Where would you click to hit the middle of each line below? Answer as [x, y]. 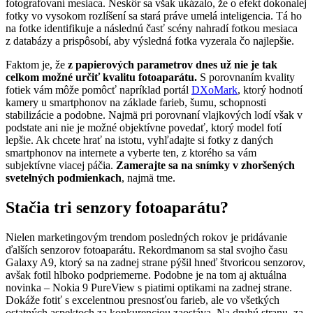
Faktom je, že [37, 65]
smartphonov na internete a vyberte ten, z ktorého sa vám [131, 153]
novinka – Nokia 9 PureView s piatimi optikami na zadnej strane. [149, 287]
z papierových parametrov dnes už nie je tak [173, 65]
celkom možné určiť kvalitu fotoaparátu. [101, 78]
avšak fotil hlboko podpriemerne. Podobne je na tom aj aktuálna [146, 275]
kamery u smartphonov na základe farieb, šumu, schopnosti [136, 103]
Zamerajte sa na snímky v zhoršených [205, 166]
